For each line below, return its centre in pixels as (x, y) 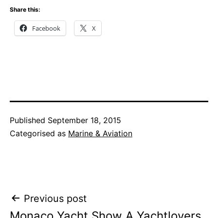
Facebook (46, 28)
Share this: (25, 9)
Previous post (55, 198)
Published (29, 120)
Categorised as (39, 133)
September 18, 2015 (84, 120)
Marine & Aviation (100, 133)
